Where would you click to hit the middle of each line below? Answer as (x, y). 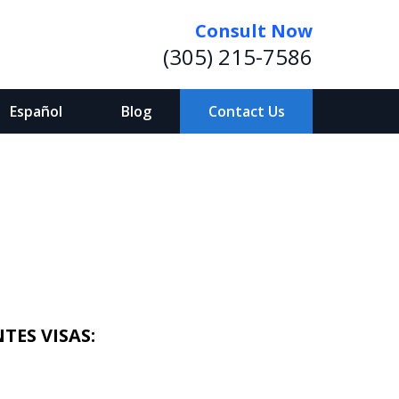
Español (37, 111)
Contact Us (246, 111)
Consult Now (254, 30)
